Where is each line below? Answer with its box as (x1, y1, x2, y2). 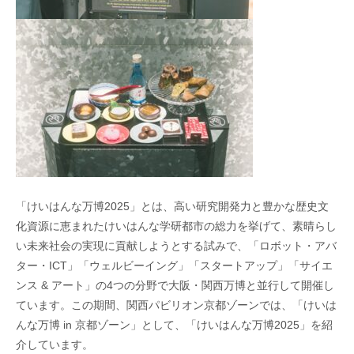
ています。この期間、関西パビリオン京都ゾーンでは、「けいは (16, 298, 337, 311)
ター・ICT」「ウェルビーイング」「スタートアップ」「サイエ (16, 258, 333, 272)
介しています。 (16, 337, 93, 351)
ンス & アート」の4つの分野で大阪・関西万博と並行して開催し (16, 278, 334, 292)
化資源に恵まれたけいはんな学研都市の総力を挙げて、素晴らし (16, 219, 337, 232)
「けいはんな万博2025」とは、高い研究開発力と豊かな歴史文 (16, 199, 329, 213)
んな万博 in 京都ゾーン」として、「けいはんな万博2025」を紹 (16, 318, 333, 331)
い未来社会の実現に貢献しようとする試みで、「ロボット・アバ (16, 239, 337, 252)
